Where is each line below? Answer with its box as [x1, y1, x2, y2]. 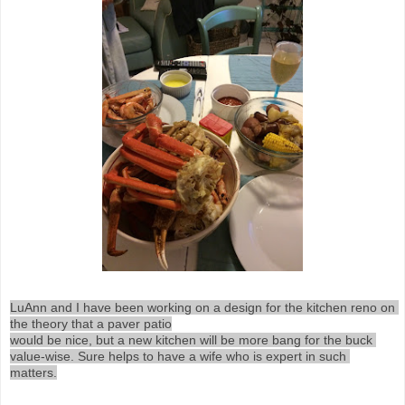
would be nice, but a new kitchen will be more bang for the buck [10, 333, 372, 347]
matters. [10, 365, 57, 380]
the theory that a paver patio [10, 316, 172, 331]
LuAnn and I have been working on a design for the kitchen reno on [10, 300, 395, 315]
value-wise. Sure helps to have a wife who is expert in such [10, 349, 346, 363]
